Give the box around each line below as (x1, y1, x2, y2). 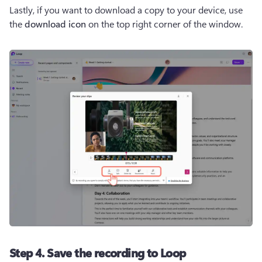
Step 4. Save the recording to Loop (9, 244, 186, 260)
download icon (25, 17, 86, 30)
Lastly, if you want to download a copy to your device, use (9, 3, 243, 16)
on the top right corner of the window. (86, 17, 243, 30)
